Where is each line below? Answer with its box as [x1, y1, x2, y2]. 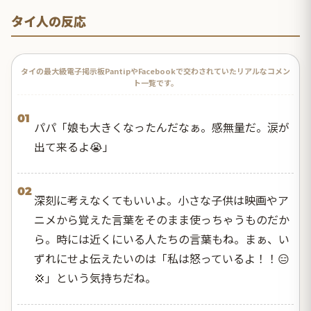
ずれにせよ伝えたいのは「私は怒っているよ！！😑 [34, 250, 289, 267]
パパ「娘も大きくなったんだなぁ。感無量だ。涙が [34, 119, 289, 136]
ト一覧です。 [133, 77, 178, 89]
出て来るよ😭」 [34, 138, 114, 155]
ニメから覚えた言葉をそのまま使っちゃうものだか [34, 211, 289, 228]
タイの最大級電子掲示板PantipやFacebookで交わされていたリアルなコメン [21, 65, 290, 77]
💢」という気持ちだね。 [34, 269, 156, 287]
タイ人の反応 [11, 12, 86, 31]
